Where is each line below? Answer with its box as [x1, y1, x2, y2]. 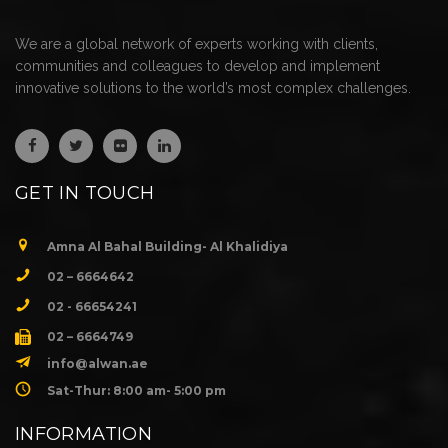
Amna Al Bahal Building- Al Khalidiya [47, 238, 288, 254]
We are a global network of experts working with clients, [15, 35, 378, 52]
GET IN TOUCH [15, 181, 155, 204]
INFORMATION [15, 422, 152, 445]
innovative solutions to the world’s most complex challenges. [15, 79, 411, 96]
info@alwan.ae [47, 355, 148, 371]
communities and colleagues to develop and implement [15, 57, 380, 74]
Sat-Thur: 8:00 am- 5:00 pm [47, 382, 226, 398]
